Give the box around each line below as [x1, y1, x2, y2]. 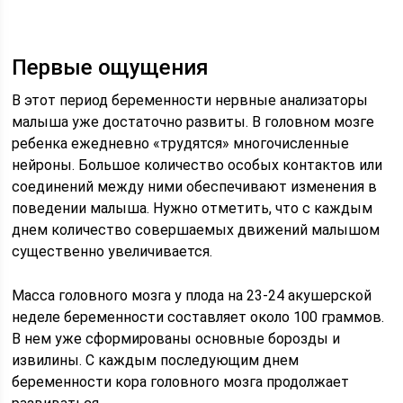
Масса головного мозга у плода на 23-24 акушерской [12, 286, 372, 304]
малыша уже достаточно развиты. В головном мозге [12, 112, 375, 130]
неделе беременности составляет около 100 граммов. [12, 308, 385, 326]
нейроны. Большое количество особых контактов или [12, 156, 383, 174]
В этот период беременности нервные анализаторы [12, 91, 369, 109]
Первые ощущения [12, 54, 210, 80]
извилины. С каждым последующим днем [12, 351, 300, 369]
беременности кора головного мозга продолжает [12, 372, 350, 390]
